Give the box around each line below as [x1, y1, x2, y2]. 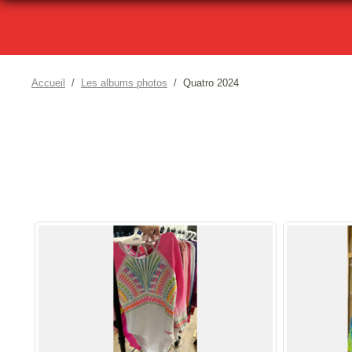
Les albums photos [81, 76, 167, 89]
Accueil [31, 76, 65, 89]
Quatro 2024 [183, 76, 239, 89]
